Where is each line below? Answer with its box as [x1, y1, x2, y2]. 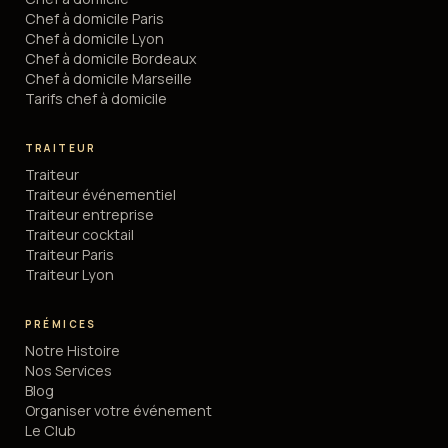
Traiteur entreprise [24, 204, 154, 224]
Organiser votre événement [24, 400, 212, 420]
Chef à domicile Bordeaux [24, 49, 197, 69]
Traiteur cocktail [24, 224, 134, 244]
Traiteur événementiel [24, 184, 176, 204]
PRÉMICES [24, 316, 97, 331]
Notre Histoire [24, 340, 120, 360]
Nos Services [24, 360, 112, 380]
